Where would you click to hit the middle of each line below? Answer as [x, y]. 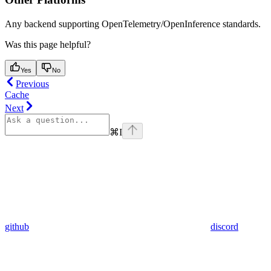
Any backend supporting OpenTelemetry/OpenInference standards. [133, 24]
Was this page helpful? [48, 45]
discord [224, 227]
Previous [32, 84]
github [17, 227]
